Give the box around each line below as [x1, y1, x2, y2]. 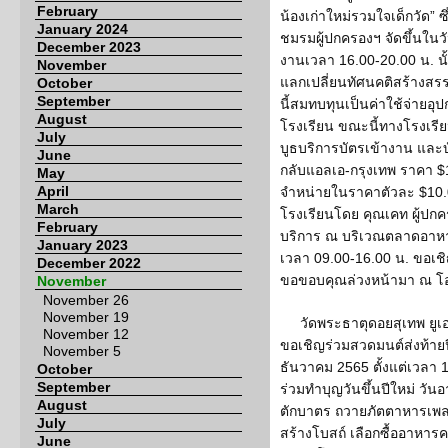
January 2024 [37, 21, 128, 37]
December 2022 [37, 255, 141, 271]
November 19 [43, 309, 129, 325]
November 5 [43, 343, 121, 359]
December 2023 [37, 39, 141, 55]
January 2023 [37, 237, 128, 253]
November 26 [43, 292, 129, 308]
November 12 [43, 326, 129, 342]
